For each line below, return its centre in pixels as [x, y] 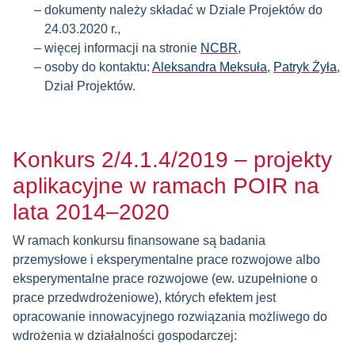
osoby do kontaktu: [98, 67]
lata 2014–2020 [91, 212]
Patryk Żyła [305, 67]
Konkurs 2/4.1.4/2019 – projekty [172, 160]
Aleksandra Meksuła [210, 67]
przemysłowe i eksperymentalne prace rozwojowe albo [166, 260]
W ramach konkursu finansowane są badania [139, 240]
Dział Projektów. [90, 86]
